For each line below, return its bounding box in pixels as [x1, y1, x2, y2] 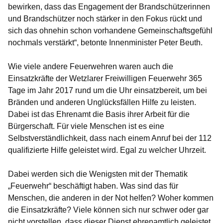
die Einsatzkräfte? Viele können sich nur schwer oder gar [8, 206, 209, 214]
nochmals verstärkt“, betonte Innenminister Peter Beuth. [8, 38, 203, 47]
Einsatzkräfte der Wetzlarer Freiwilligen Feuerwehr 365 [8, 74, 202, 83]
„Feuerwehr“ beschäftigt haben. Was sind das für [8, 182, 178, 190]
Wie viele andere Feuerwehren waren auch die [8, 62, 173, 71]
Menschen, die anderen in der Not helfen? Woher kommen [8, 194, 214, 202]
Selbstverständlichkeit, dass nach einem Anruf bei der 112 [8, 134, 212, 142]
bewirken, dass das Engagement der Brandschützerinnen [8, 2, 210, 11]
